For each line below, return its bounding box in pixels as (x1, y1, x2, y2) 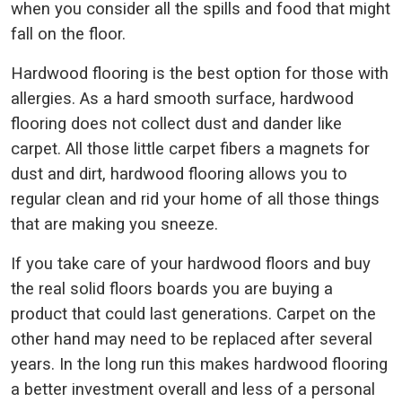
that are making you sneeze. (11, 214, 223, 234)
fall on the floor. (11, 23, 130, 44)
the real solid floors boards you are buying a (11, 278, 333, 299)
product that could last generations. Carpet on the (11, 303, 376, 324)
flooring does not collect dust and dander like (11, 113, 342, 134)
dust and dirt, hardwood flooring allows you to (11, 163, 347, 184)
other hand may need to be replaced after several (11, 328, 372, 349)
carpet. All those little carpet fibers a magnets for (11, 138, 370, 159)
